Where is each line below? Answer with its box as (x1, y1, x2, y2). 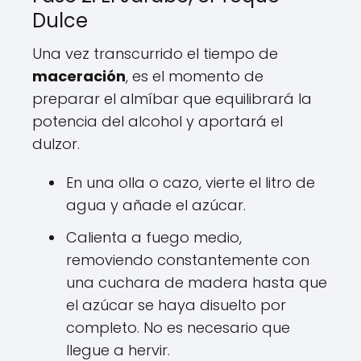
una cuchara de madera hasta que (66, 272, 327, 293)
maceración (32, 66, 126, 86)
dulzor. (32, 134, 80, 154)
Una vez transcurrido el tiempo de (32, 44, 278, 64)
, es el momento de (126, 66, 263, 86)
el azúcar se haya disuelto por (66, 295, 286, 315)
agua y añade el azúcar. (66, 195, 246, 215)
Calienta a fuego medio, (66, 227, 242, 247)
